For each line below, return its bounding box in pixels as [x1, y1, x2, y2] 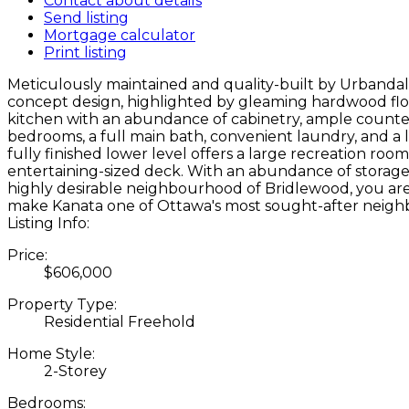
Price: [7, 246, 47, 264]
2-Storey [44, 362, 107, 380]
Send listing [44, 8, 129, 26]
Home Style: [7, 344, 95, 362]
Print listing [44, 43, 127, 61]
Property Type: [7, 295, 117, 313]
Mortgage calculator [44, 26, 195, 44]
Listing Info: [7, 214, 89, 232]
